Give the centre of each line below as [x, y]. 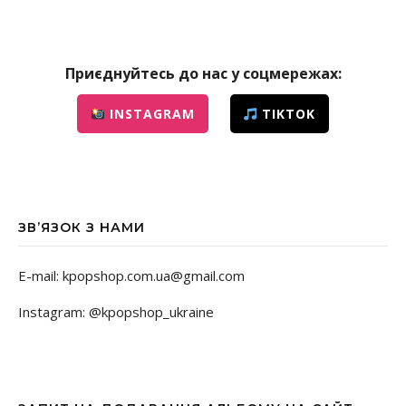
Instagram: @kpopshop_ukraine [116, 312]
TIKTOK [287, 114]
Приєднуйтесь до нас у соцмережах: [203, 74]
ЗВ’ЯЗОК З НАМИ [82, 228]
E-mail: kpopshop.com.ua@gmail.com [131, 276]
